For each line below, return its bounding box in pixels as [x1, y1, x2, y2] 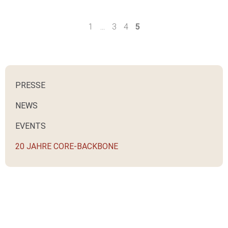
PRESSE [15, 80, 45, 90]
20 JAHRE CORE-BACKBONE [15, 141, 118, 151]
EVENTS [15, 121, 46, 131]
